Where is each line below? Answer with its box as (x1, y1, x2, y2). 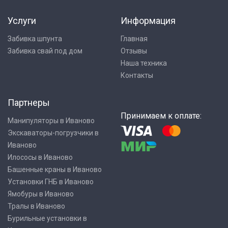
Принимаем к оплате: (120, 111, 202, 121)
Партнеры (8, 97, 50, 108)
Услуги (8, 15, 36, 26)
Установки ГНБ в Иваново (8, 178, 94, 186)
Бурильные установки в (8, 214, 87, 222)
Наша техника (120, 59, 167, 67)
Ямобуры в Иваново (8, 190, 74, 198)
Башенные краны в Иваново (8, 165, 102, 174)
